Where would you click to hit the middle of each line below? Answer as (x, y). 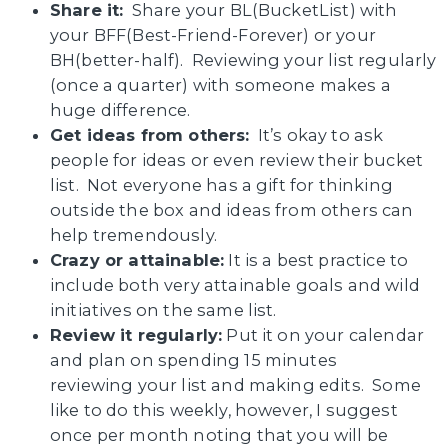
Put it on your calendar (323, 334)
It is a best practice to (316, 259)
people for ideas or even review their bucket (237, 159)
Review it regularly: (136, 334)
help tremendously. (133, 234)
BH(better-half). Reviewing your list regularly (243, 59)
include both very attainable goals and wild (235, 284)
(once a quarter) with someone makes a (220, 84)
